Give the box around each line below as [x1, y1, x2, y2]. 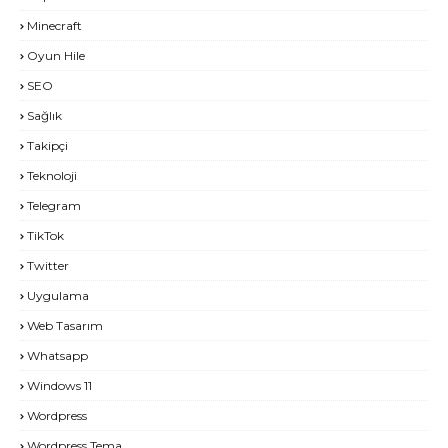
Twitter [27, 257, 69, 273]
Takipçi [27, 137, 68, 153]
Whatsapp [27, 347, 88, 363]
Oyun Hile [27, 47, 85, 63]
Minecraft [27, 17, 82, 33]
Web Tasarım [27, 317, 103, 333]
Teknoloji [27, 167, 77, 183]
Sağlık [27, 107, 62, 123]
